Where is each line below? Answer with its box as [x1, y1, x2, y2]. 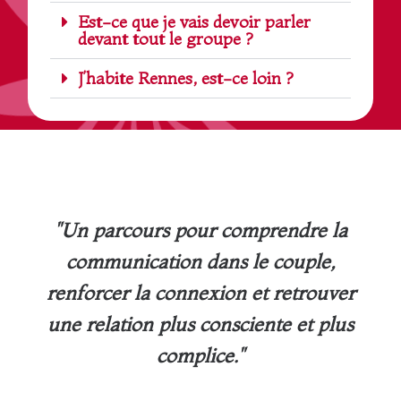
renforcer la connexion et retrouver [46, 280, 355, 306]
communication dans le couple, [66, 249, 335, 275]
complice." [157, 343, 244, 369]
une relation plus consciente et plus [47, 311, 354, 337]
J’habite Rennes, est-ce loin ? [78, 67, 294, 90]
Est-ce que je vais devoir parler [78, 11, 311, 33]
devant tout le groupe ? [78, 28, 254, 50]
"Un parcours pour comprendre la [54, 218, 347, 243]
